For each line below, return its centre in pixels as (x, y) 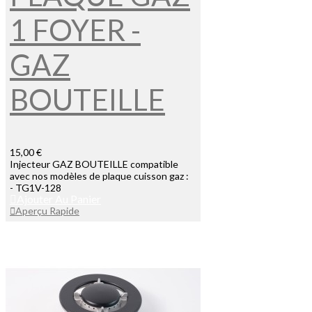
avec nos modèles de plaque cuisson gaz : (100, 176)
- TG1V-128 (36, 188)
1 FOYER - (75, 30)
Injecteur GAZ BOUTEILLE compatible (94, 164)
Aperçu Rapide (47, 211)
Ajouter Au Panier (59, 199)
